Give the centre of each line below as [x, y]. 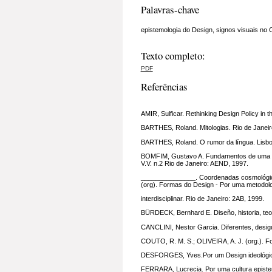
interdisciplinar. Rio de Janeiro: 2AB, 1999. [202, 199]
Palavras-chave [170, 10]
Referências [164, 86]
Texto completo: [173, 56]
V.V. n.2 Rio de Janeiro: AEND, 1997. [194, 163]
